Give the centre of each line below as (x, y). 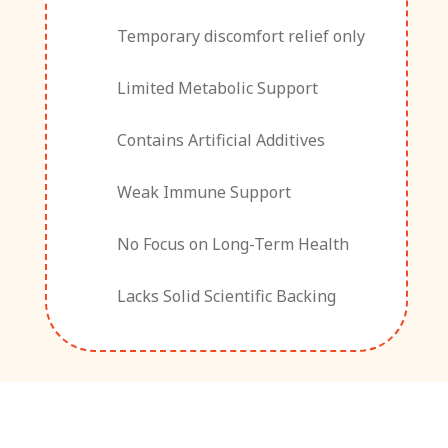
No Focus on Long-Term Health (232, 243)
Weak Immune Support (203, 191)
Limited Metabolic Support (217, 87)
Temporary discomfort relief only (240, 35)
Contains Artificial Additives (220, 139)
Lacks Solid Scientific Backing (226, 295)
